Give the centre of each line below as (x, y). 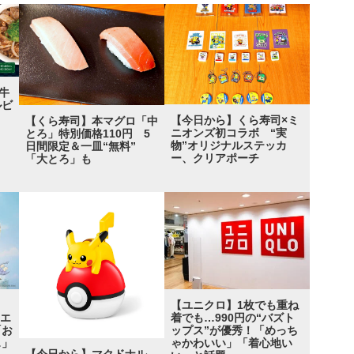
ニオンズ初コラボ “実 (229, 132)
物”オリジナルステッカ (229, 145)
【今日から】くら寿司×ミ (235, 120)
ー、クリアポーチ (215, 158)
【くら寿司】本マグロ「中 (92, 121)
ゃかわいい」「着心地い (232, 343)
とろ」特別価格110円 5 (88, 133)
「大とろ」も (59, 158)
